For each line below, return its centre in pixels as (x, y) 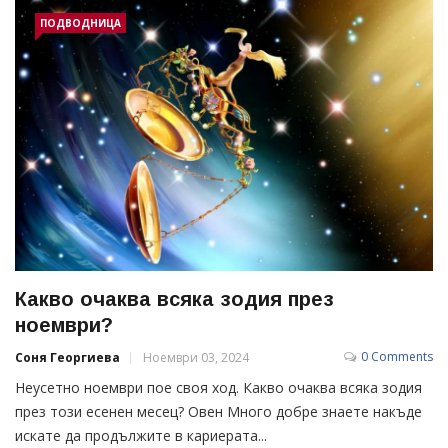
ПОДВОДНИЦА (80, 22)
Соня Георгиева (67, 357)
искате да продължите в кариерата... (141, 435)
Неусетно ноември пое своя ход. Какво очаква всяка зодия (218, 387)
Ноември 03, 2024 (196, 357)
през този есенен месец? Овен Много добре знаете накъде (218, 411)
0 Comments (397, 356)
